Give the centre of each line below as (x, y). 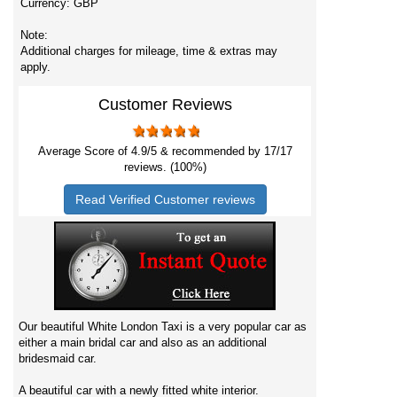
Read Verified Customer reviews (165, 199)
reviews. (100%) (165, 167)
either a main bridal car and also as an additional (143, 343)
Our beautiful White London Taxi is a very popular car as (163, 327)
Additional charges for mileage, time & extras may (149, 51)
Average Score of (84, 151)
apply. (35, 67)
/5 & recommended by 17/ (213, 151)
